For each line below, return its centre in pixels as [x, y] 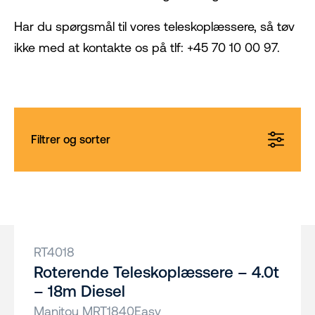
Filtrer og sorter [71, 140]
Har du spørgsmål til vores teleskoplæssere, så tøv [154, 26]
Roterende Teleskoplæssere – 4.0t [156, 272]
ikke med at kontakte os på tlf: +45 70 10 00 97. [147, 47]
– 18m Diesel [79, 291]
